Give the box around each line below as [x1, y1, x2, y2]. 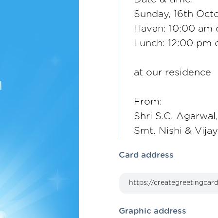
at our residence [134, 68, 211, 77]
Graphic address [119, 207, 186, 215]
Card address [119, 151, 174, 159]
